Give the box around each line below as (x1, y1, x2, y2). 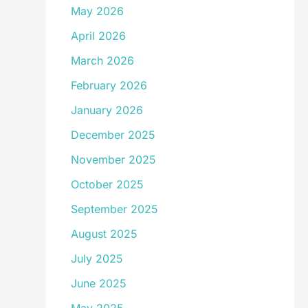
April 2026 (70, 29, 126, 43)
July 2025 (70, 252, 123, 265)
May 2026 (70, 4, 124, 18)
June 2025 (70, 276, 126, 290)
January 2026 (70, 103, 143, 117)
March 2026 (70, 54, 134, 67)
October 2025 (70, 177, 144, 191)
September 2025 (70, 202, 158, 216)
